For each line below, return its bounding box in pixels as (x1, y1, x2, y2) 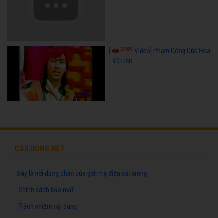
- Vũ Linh (109, 57, 132, 65)
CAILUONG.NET (15, 144, 65, 154)
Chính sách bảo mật (18, 186, 73, 194)
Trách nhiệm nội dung (18, 202, 77, 211)
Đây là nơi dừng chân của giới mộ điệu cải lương (17, 169, 147, 178)
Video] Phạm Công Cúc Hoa (134, 47, 210, 55)
